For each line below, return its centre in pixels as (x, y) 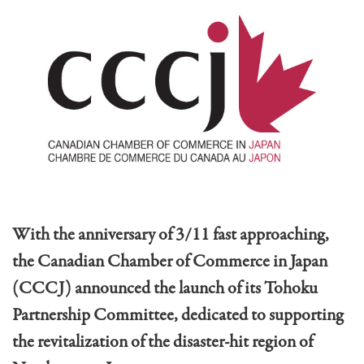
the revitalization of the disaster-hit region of (162, 342)
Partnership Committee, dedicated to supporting (178, 316)
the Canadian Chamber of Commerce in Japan (170, 262)
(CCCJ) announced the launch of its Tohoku (165, 289)
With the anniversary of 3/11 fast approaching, (171, 235)
